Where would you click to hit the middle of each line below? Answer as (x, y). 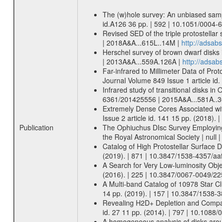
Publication (36, 127)
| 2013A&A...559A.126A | (142, 61)
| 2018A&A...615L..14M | (142, 43)
